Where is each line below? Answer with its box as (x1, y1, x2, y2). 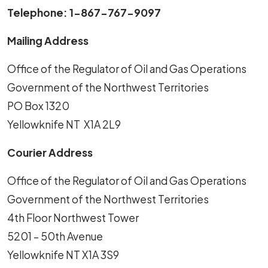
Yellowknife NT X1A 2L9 (7, 117, 121, 131)
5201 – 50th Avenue (7, 229, 103, 243)
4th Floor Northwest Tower (7, 211, 139, 224)
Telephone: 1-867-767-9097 (7, 5, 161, 19)
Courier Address (7, 145, 93, 159)
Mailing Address (7, 33, 89, 47)
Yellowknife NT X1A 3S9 (7, 248, 119, 261)
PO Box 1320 (7, 99, 69, 112)
